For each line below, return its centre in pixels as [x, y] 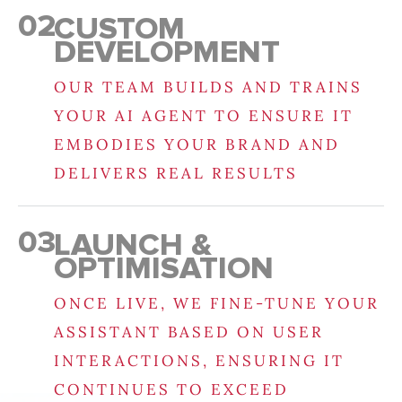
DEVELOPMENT [167, 52]
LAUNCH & [133, 245]
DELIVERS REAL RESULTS [176, 174]
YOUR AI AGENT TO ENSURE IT [204, 116]
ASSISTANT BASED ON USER [189, 332]
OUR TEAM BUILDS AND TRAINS [208, 87]
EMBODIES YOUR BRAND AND [197, 145]
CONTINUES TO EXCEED [171, 390]
